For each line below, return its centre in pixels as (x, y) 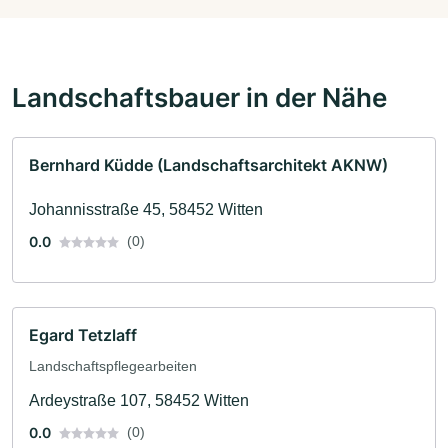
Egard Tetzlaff (83, 334)
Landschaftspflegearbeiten (113, 365)
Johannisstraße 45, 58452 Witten (146, 209)
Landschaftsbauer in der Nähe (199, 96)
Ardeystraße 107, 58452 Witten (139, 400)
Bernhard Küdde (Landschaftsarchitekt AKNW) (208, 164)
